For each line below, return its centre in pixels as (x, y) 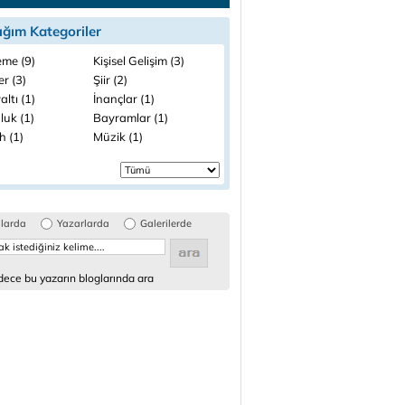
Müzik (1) (118, 137)
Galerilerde (166, 223)
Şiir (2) (110, 80)
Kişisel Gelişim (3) (139, 61)
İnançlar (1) (124, 99)
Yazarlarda (83, 223)
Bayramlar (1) (131, 118)
